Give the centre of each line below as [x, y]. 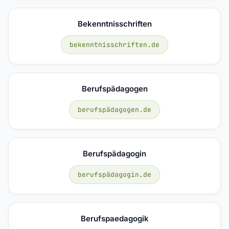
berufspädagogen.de [114, 109]
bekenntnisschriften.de [114, 44]
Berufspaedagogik [114, 218]
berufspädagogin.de [114, 174]
